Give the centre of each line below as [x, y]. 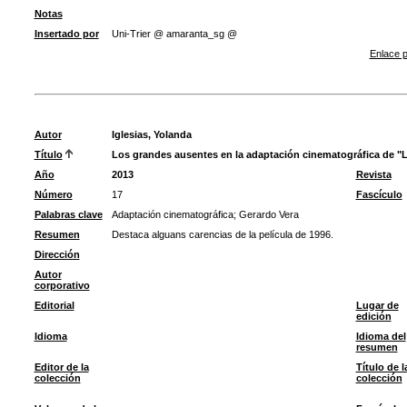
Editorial [54, 305]
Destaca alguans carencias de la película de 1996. [222, 234]
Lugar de [377, 305]
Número [53, 194]
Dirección [57, 254]
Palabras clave [68, 214]
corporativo [62, 285]
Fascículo [379, 194]
